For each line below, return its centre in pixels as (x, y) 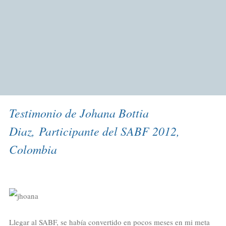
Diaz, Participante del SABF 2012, (94, 131)
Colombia (33, 149)
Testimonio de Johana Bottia (79, 113)
